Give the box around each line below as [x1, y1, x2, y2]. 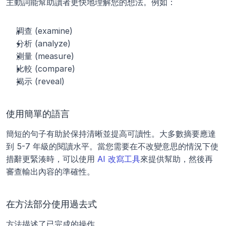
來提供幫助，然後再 [140, 154, 213, 164]
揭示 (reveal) [16, 76, 65, 87]
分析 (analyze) [16, 38, 71, 49]
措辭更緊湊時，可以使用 [6, 154, 97, 164]
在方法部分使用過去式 [6, 199, 97, 210]
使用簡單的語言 [6, 108, 70, 120]
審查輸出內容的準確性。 [6, 166, 95, 177]
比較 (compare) [16, 64, 75, 74]
